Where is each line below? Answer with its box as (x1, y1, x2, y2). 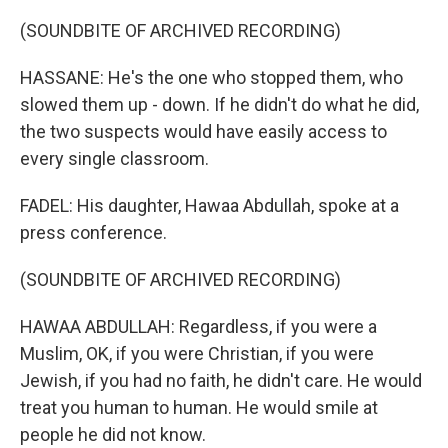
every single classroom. (20, 148, 209, 169)
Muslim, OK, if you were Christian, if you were (20, 343, 374, 364)
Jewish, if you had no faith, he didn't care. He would (20, 370, 422, 391)
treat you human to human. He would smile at (20, 397, 378, 418)
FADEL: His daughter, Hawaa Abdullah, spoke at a (20, 195, 399, 216)
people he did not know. (20, 424, 206, 445)
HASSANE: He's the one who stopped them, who (20, 67, 403, 88)
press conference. (20, 222, 167, 243)
